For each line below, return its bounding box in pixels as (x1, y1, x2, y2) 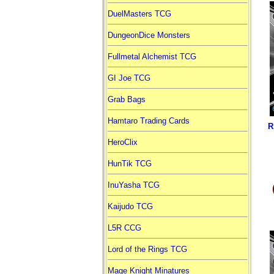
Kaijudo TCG (107, 202, 153, 211)
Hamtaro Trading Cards (107, 116, 190, 125)
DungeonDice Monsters (107, 31, 190, 40)
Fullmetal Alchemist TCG (107, 52, 196, 61)
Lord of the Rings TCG (107, 245, 187, 254)
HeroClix (107, 138, 138, 147)
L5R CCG (107, 223, 141, 232)
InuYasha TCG (107, 180, 160, 190)
